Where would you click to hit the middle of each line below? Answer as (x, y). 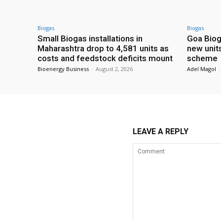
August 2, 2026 (114, 69)
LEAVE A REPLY (160, 132)
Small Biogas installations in (90, 39)
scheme (202, 58)
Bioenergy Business (63, 69)
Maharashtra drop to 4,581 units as (103, 49)
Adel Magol (202, 69)
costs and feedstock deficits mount (105, 58)
